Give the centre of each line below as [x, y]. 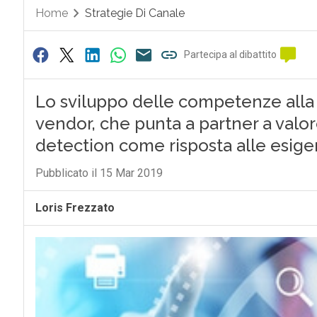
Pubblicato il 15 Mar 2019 [99, 173]
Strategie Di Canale [134, 13]
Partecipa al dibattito [231, 54]
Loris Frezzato [75, 208]
